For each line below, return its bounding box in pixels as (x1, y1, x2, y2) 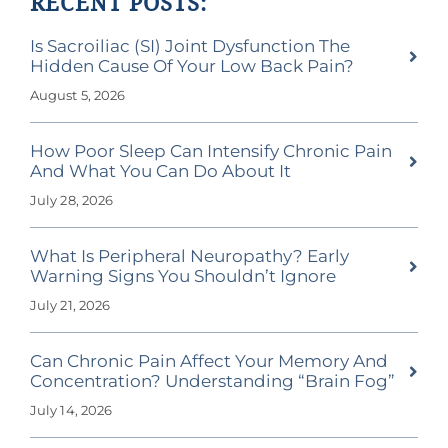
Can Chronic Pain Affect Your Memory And (29, 351, 388, 372)
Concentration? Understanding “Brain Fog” (29, 371, 395, 392)
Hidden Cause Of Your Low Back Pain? (29, 56, 354, 77)
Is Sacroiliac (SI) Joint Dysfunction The (29, 36, 350, 57)
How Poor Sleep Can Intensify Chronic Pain (29, 141, 392, 162)
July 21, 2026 (29, 297, 111, 314)
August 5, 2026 (29, 87, 126, 104)
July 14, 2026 (29, 402, 113, 419)
